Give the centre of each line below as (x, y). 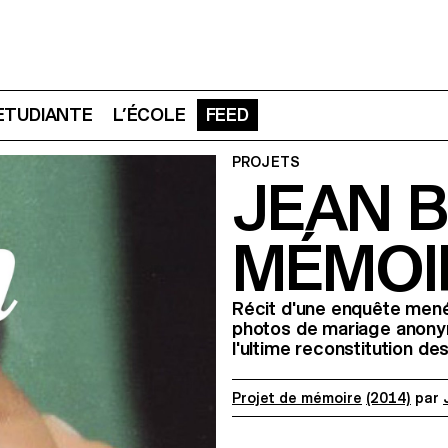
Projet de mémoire (297, 398)
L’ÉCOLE (149, 115)
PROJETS (266, 162)
